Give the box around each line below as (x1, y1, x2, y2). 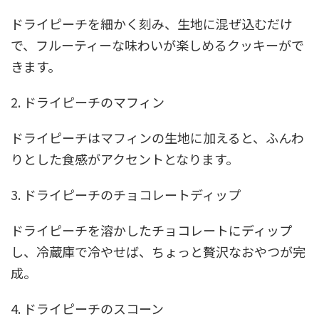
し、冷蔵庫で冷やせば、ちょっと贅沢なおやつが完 (11, 241, 305, 261)
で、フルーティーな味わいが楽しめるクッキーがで (11, 35, 304, 54)
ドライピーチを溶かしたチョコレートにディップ (11, 220, 292, 239)
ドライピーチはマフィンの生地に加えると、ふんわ (11, 127, 304, 147)
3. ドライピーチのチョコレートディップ (11, 184, 241, 204)
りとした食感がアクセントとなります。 (11, 149, 239, 168)
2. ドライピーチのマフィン (11, 92, 164, 111)
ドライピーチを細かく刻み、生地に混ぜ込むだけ (11, 14, 293, 33)
